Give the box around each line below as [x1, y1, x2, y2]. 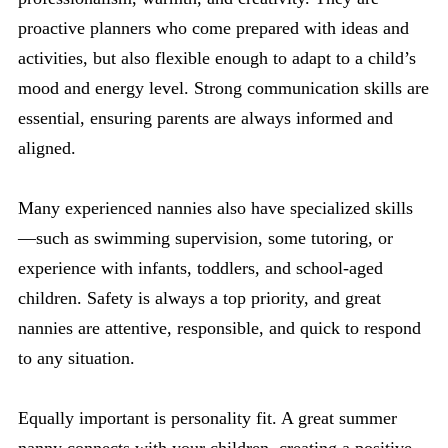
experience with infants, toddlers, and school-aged [18, 258, 383, 278]
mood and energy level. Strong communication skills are [18, 78, 429, 98]
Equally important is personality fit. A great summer [18, 408, 397, 428]
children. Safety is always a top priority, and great [18, 288, 381, 308]
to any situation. [18, 348, 135, 368]
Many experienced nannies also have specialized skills [18, 198, 413, 218]
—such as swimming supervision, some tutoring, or [18, 228, 393, 248]
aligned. [18, 138, 76, 158]
